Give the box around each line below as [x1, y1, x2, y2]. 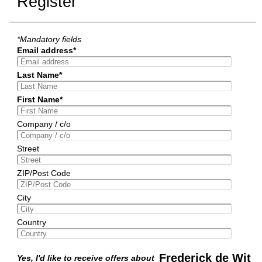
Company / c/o [16, 119, 71, 129]
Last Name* [16, 70, 62, 80]
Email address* [16, 46, 76, 56]
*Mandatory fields [16, 35, 81, 44]
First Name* [16, 95, 63, 105]
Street [16, 144, 39, 154]
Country [16, 218, 46, 227]
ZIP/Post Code [16, 168, 71, 178]
